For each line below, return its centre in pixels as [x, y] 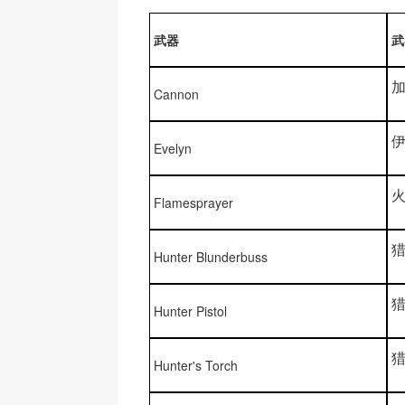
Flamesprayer [193, 202]
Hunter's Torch [195, 365]
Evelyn [172, 148]
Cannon [176, 94]
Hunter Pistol [190, 311]
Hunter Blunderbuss [210, 257]
